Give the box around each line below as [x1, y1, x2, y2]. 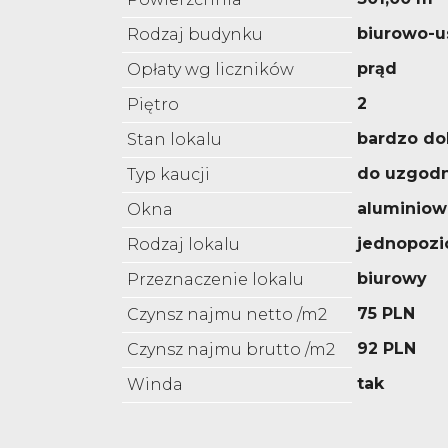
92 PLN [357, 339, 416, 359]
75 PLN [357, 304, 415, 324]
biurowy [357, 269, 427, 289]
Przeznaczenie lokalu [127, 270, 304, 290]
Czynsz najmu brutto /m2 [127, 340, 335, 360]
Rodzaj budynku [127, 25, 263, 45]
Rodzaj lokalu [127, 235, 240, 255]
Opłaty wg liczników [127, 60, 294, 80]
